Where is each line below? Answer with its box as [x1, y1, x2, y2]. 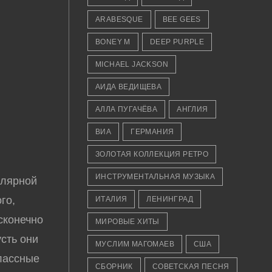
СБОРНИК [95, 262, 133, 271]
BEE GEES [162, 15, 201, 24]
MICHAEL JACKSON [95, 60, 168, 69]
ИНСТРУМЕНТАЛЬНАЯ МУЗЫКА [95, 172, 216, 181]
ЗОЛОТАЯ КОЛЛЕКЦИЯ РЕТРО [95, 150, 209, 158]
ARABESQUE [95, 15, 143, 24]
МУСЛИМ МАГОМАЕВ [95, 240, 174, 248]
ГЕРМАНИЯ [131, 127, 174, 136]
